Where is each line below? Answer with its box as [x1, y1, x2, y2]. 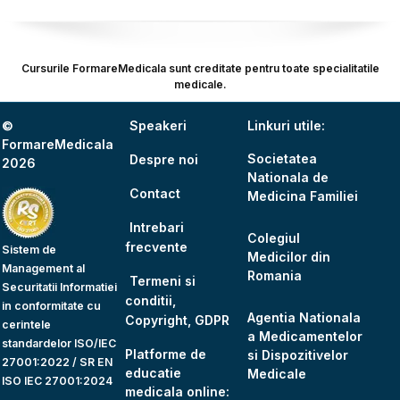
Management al [2, 261, 86, 275]
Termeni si [129, 272, 196, 288]
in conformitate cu [2, 298, 102, 312]
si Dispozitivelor [247, 346, 349, 362]
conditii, [124, 292, 176, 308]
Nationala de [247, 169, 329, 185]
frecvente [124, 238, 187, 254]
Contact [129, 185, 180, 201]
